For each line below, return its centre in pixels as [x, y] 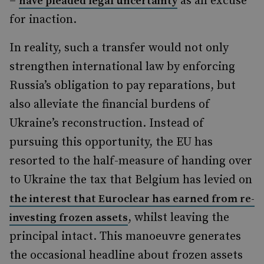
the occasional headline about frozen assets [126, 255]
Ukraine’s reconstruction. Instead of [107, 123]
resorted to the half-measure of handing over [131, 161]
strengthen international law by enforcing [122, 67]
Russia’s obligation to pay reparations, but [123, 86]
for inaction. [43, 20]
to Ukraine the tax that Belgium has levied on [131, 180]
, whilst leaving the [179, 218]
